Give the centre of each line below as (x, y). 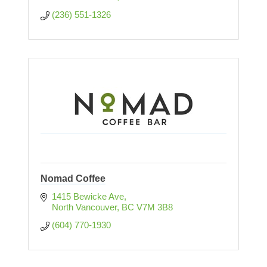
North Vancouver (84, 207)
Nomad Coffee (73, 179)
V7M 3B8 (154, 207)
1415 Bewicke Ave (88, 197)
